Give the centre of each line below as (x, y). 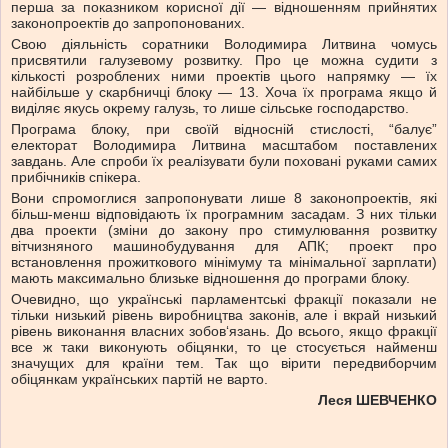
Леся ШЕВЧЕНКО (377, 400)
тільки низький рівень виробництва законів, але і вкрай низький (224, 315)
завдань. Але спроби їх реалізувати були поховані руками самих (224, 161)
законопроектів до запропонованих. (128, 23)
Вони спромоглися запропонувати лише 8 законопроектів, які (224, 198)
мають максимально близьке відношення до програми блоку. (210, 278)
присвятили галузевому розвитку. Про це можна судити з (224, 60)
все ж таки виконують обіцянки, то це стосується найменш (224, 347)
